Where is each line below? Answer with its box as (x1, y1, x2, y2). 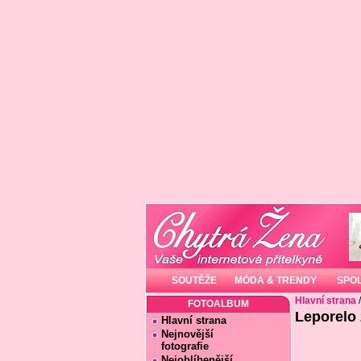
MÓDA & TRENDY (234, 275, 317, 286)
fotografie (151, 340, 209, 352)
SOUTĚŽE (172, 275, 217, 286)
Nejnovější (160, 328, 214, 340)
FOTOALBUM (187, 298, 249, 309)
